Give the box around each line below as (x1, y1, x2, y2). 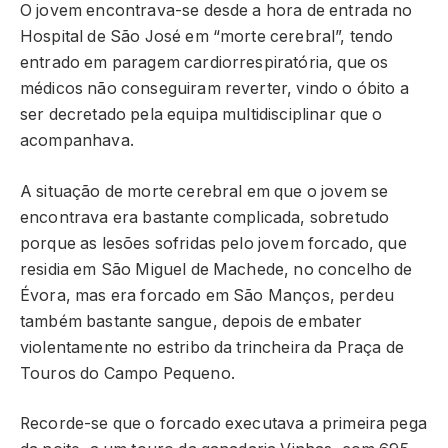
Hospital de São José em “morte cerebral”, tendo (20, 26, 394, 46)
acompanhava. (20, 130, 134, 150)
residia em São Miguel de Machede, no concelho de (20, 259, 413, 279)
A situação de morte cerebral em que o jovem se (20, 181, 389, 201)
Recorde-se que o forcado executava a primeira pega (20, 414, 427, 434)
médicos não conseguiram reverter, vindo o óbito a (20, 78, 409, 98)
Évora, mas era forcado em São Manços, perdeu (20, 285, 395, 305)
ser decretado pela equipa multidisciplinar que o (20, 104, 383, 124)
